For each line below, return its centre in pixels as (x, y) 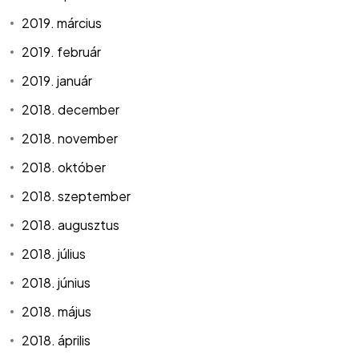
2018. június (56, 283)
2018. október (64, 167)
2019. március (62, 23)
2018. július (54, 254)
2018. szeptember (77, 196)
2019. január (57, 81)
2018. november (70, 139)
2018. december (71, 110)
